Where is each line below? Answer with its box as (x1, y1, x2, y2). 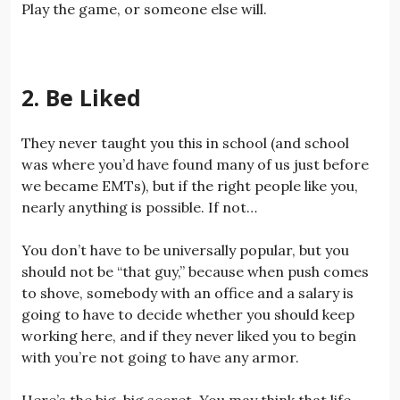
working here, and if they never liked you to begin (21, 326, 356, 345)
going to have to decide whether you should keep (21, 304, 354, 323)
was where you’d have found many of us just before (21, 154, 369, 173)
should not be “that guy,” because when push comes (21, 262, 369, 280)
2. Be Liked (21, 81, 141, 112)
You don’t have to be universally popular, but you (21, 240, 349, 259)
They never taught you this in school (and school (21, 133, 349, 152)
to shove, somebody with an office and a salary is (21, 283, 354, 302)
